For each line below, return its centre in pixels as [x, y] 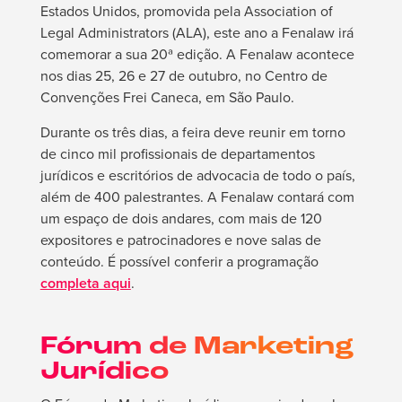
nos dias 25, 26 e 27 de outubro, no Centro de [184, 76]
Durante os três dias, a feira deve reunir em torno [192, 133]
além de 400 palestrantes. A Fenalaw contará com [197, 197]
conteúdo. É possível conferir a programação [179, 262]
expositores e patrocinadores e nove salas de [180, 240]
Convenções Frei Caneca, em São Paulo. [167, 98]
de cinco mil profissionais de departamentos [177, 154]
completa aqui [85, 284]
